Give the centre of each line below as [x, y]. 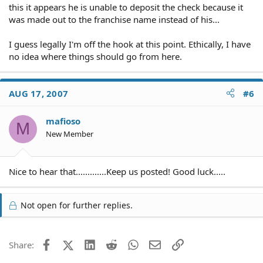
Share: [21, 245]
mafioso [63, 121]
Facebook [71, 244]
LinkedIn [112, 244]
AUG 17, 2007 [38, 93]
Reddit [130, 244]
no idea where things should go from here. [95, 56]
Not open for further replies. [75, 205]
